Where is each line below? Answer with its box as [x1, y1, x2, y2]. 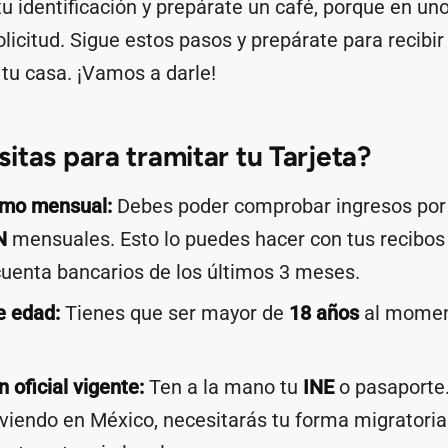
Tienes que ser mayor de [60, 301, 289, 325]
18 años [289, 301, 359, 325]
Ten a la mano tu [144, 375, 303, 399]
